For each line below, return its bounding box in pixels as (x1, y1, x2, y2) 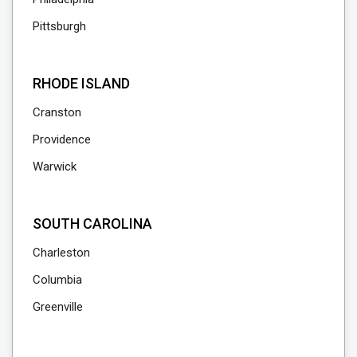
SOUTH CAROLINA (33, 214, 152, 232)
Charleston (33, 245, 90, 260)
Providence (33, 131, 91, 147)
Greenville (33, 299, 83, 314)
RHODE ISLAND (33, 74, 130, 92)
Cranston (33, 104, 81, 120)
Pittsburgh (33, 18, 86, 33)
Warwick (33, 159, 76, 174)
